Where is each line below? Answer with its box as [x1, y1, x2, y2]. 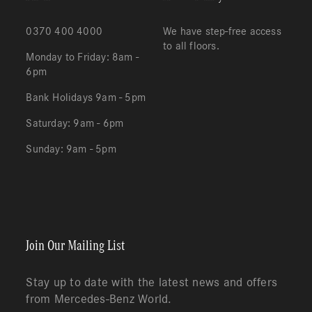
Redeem [36, 185, 75, 196]
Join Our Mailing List [26, 238, 125, 253]
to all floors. [162, 40, 219, 52]
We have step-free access [162, 25, 281, 37]
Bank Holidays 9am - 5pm [26, 91, 146, 103]
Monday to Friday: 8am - [26, 51, 139, 63]
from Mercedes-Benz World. [26, 292, 172, 306]
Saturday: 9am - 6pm [26, 117, 124, 129]
